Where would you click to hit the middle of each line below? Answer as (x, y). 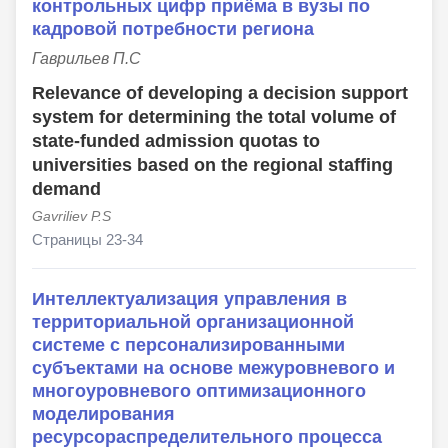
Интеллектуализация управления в (189, 299)
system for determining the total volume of (214, 117)
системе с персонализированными (188, 345)
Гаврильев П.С (86, 59)
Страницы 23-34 (87, 240)
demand (66, 189)
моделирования (103, 414)
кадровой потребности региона (173, 29)
